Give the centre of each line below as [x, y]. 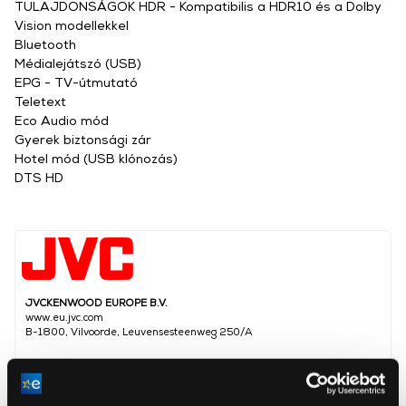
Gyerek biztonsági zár [83, 139]
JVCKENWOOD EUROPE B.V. [97, 302]
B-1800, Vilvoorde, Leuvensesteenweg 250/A [139, 331]
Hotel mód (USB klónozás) [96, 158]
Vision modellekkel [72, 25]
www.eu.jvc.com [64, 317]
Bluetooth [45, 44]
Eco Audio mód [62, 120]
